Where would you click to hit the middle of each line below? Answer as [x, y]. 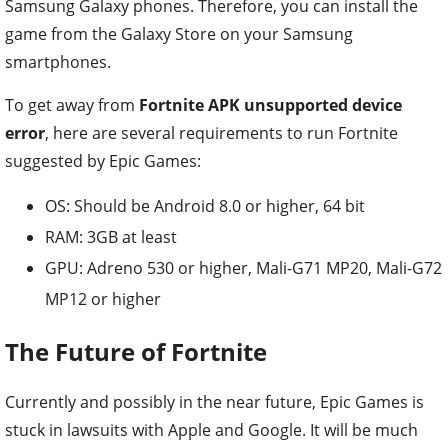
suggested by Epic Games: [105, 160]
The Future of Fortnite [136, 351]
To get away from [72, 104]
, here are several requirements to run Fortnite [221, 132]
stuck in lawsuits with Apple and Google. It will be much [211, 429]
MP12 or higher [103, 298]
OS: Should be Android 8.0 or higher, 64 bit [205, 205]
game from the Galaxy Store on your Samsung [179, 33]
